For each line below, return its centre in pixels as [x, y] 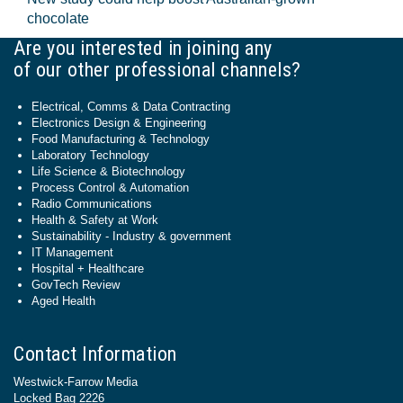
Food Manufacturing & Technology [121, 139]
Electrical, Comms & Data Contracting [131, 107]
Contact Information [95, 354]
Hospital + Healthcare [88, 269]
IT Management [72, 252]
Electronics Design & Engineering [119, 123]
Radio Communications [92, 204]
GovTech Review [76, 285]
